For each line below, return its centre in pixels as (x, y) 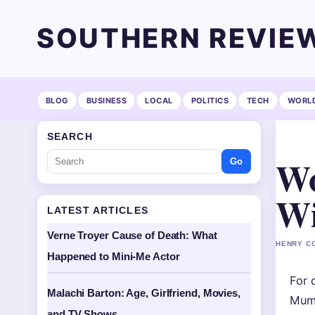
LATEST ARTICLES (98, 210)
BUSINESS (107, 100)
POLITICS (210, 100)
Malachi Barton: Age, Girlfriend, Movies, (144, 293)
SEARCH (70, 136)
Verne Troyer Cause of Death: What (132, 235)
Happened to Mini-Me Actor (114, 256)
